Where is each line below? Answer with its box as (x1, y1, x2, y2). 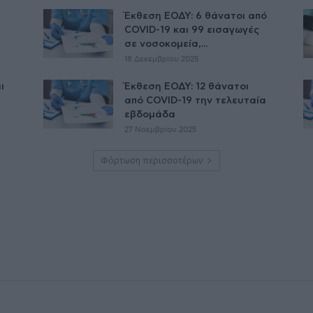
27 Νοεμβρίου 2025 (124, 125, 196, 133)
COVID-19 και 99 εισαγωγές (124, 24, 259, 35)
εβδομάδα (124, 109, 175, 119)
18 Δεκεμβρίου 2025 (124, 54, 198, 63)
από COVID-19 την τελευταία (124, 95, 266, 105)
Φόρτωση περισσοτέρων (101, 154, 203, 166)
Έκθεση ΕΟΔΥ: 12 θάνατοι (124, 81, 249, 92)
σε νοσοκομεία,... (124, 38, 208, 49)
